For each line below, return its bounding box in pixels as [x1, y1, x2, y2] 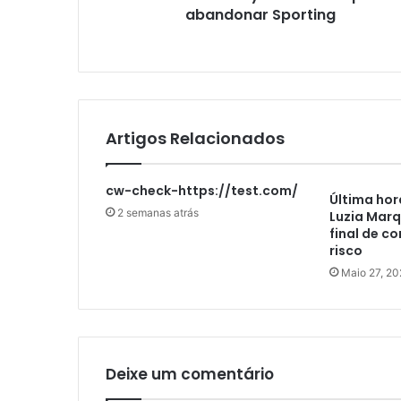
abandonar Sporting [184, 4, 336, 26]
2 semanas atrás [117, 206, 199, 220]
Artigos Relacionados [106, 127, 285, 150]
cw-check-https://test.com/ [106, 182, 298, 200]
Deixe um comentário [106, 363, 274, 386]
